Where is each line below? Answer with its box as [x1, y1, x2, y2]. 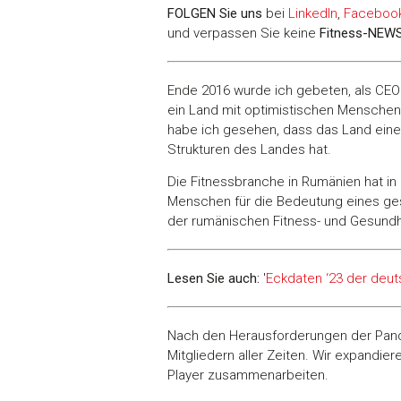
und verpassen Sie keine [167, 24, 320, 41]
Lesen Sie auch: [167, 270, 260, 287]
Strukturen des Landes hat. [167, 141, 331, 158]
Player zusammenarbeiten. [167, 367, 328, 384]
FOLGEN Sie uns [167, 4, 262, 21]
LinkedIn [288, 4, 337, 21]
